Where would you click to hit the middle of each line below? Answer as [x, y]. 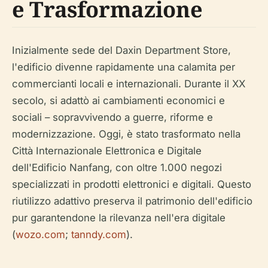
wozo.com [40, 235]
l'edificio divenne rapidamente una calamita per [124, 67]
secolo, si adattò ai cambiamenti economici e [118, 101]
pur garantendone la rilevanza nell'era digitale [119, 218]
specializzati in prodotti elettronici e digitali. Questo [132, 185]
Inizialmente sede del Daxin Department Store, [121, 51]
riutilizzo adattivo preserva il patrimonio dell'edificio [132, 201]
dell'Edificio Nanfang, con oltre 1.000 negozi [117, 168]
